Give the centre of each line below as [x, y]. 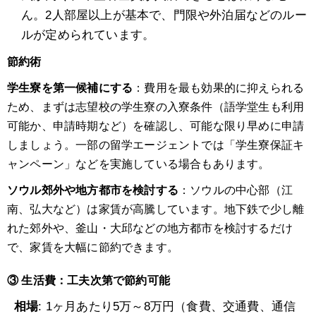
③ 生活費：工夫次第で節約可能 [89, 281]
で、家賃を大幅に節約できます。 [93, 248]
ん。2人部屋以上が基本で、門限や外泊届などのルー [164, 16]
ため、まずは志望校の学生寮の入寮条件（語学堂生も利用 [156, 107]
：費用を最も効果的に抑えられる [219, 88]
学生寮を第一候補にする [70, 88]
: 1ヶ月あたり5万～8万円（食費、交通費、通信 [167, 307]
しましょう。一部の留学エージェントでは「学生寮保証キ [156, 145]
